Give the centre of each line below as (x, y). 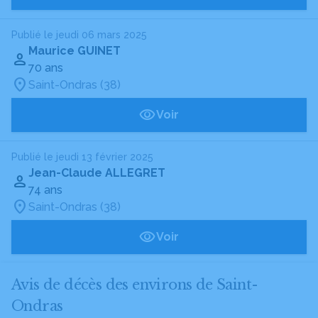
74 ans (45, 190)
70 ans (46, 68)
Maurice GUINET (75, 51)
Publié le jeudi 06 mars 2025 (79, 35)
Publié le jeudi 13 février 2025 (82, 157)
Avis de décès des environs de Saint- (135, 285)
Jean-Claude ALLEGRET (97, 173)
